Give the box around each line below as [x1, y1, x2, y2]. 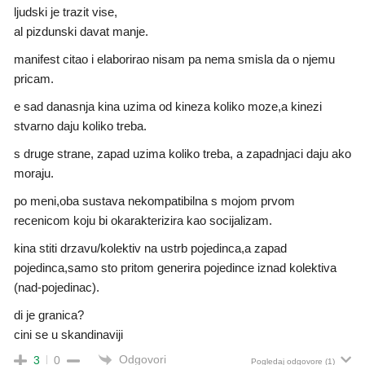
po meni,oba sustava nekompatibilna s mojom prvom [14, 193, 295, 208]
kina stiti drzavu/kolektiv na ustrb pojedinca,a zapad [14, 240, 287, 255]
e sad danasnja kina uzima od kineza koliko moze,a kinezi [14, 99, 322, 113]
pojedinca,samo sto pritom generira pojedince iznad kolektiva [14, 260, 336, 275]
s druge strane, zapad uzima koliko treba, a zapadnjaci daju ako [14, 146, 351, 161]
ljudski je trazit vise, [14, 4, 117, 19]
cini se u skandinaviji [14, 327, 123, 341]
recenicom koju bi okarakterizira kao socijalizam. [14, 213, 272, 227]
